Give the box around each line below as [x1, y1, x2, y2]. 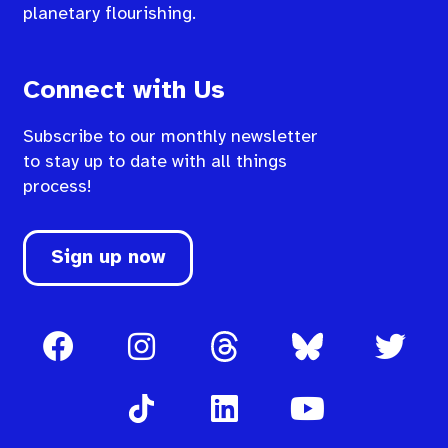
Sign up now [51, 246, 166, 268]
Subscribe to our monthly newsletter [23, 127, 319, 147]
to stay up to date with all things [23, 152, 288, 172]
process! [23, 177, 98, 197]
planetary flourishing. [23, 4, 197, 24]
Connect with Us [23, 76, 226, 105]
